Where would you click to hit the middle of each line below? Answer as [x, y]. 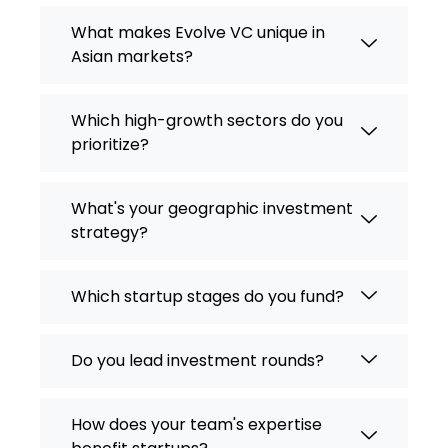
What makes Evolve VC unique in [198, 33]
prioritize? [110, 145]
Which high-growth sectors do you [207, 121]
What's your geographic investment [212, 209]
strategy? [109, 233]
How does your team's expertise [196, 425]
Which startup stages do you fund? [207, 297]
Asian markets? [132, 57]
